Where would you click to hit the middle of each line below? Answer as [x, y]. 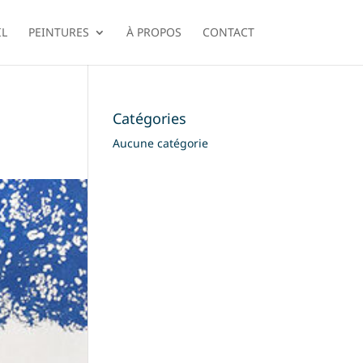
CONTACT [228, 32]
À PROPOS [154, 32]
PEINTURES [58, 32]
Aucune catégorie [161, 143]
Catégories [150, 118]
